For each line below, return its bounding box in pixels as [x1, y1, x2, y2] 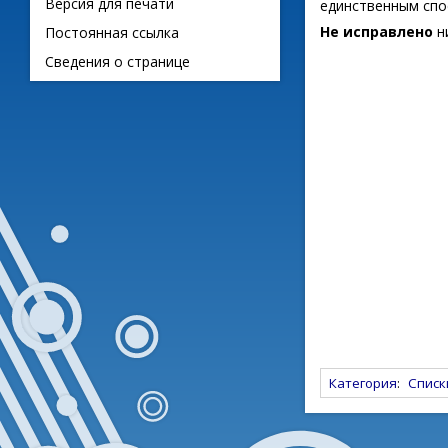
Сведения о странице [45, 52, 190, 71]
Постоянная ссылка [45, 23, 179, 42]
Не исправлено [320, 21, 433, 41]
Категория [329, 373, 397, 392]
